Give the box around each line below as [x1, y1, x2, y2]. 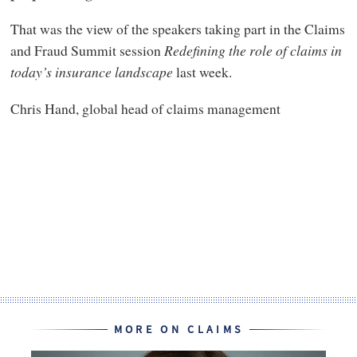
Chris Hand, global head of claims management [10, 98, 280, 118]
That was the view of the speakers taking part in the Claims [10, 19, 345, 39]
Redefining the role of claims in [163, 41, 342, 61]
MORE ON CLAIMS [113, 322, 244, 338]
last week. [172, 62, 232, 82]
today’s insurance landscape [10, 62, 173, 82]
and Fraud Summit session [10, 41, 164, 61]
